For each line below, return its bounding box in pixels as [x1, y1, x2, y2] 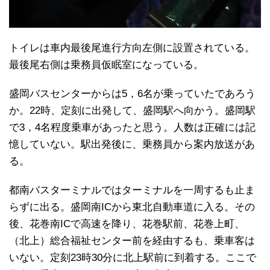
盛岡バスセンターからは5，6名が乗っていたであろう [9, 88, 256, 100]
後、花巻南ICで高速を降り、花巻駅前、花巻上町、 [9, 218, 245, 230]
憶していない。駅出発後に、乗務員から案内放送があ [9, 139, 255, 151]
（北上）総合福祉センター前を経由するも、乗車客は [9, 235, 255, 247]
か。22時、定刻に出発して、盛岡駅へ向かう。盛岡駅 [9, 105, 256, 117]
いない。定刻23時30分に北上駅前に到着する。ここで [9, 252, 256, 264]
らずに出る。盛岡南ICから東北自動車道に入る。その [9, 201, 255, 213]
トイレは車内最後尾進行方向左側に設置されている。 [9, 42, 255, 54]
